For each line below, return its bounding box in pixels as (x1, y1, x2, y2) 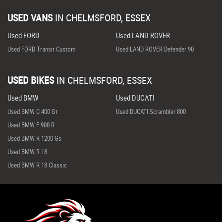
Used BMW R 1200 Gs (7, 134, 61, 143)
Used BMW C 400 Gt (7, 107, 57, 116)
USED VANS (7, 11, 53, 24)
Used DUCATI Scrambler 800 (115, 107, 186, 116)
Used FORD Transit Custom (7, 45, 76, 54)
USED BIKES (7, 73, 54, 87)
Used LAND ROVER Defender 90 (115, 45, 194, 54)
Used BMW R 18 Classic (7, 161, 67, 169)
